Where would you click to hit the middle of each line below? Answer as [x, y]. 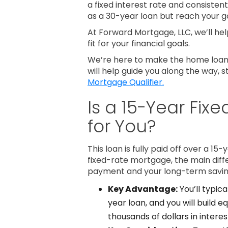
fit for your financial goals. [139, 44]
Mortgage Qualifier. [126, 82]
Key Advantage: [143, 189]
